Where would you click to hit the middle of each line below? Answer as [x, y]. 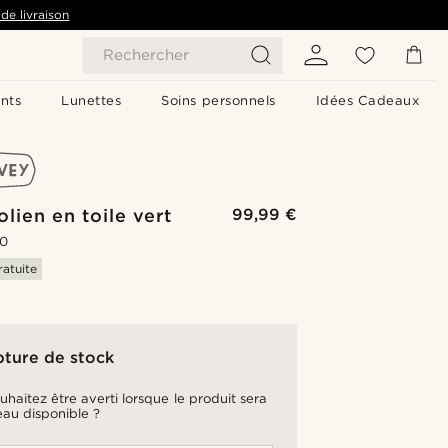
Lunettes [91, 100]
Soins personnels [218, 100]
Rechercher [146, 55]
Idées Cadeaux [367, 100]
